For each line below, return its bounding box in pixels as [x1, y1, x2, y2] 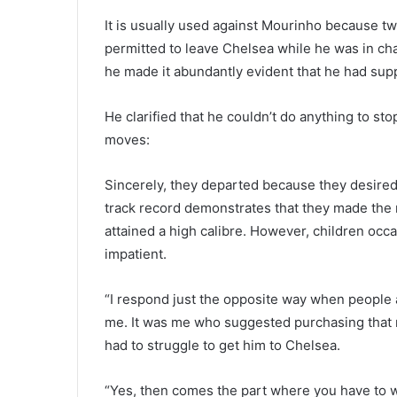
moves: [105, 131, 150, 149]
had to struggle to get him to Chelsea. [105, 337, 340, 354]
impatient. [105, 245, 167, 263]
